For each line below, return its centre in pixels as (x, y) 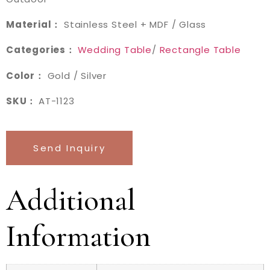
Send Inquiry (70, 148)
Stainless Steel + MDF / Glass (134, 25)
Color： (25, 75)
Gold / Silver (76, 75)
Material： (34, 25)
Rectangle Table (200, 50)
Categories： (42, 50)
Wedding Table (115, 50)
